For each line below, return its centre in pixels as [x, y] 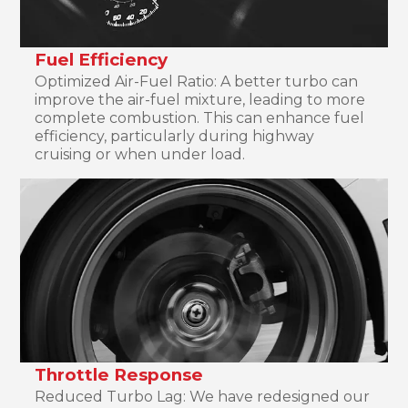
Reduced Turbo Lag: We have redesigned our [203, 396]
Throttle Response [119, 374]
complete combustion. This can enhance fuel [200, 117]
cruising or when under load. [140, 154]
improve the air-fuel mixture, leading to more [200, 99]
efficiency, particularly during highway [175, 136]
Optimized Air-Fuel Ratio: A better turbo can [197, 81]
